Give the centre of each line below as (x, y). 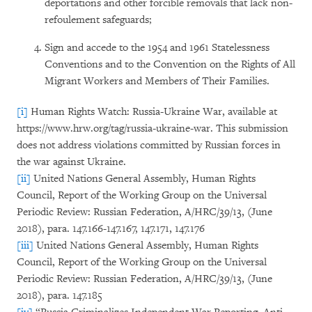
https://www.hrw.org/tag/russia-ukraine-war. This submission (153, 128)
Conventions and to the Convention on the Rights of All (170, 64)
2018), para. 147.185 (60, 296)
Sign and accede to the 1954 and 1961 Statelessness (157, 48)
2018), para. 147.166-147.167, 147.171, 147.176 (111, 229)
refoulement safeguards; (98, 20)
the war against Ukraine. (71, 162)
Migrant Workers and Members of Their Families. (157, 81)
